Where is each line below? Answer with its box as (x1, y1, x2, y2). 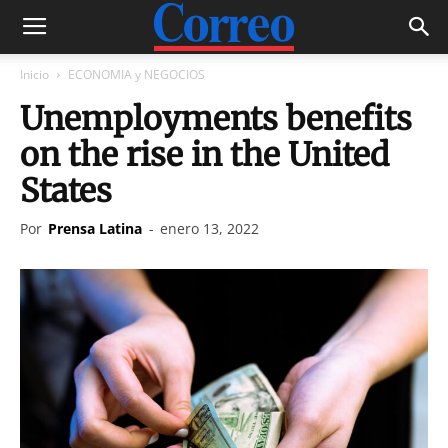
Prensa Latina (48, 219, 142, 238)
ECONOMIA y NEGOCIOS (68, 66, 205, 83)
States (20, 171, 112, 211)
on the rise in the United (20, 135, 389, 175)
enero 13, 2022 (160, 219, 259, 238)
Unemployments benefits (20, 99, 412, 139)
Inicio (20, 66, 49, 83)
